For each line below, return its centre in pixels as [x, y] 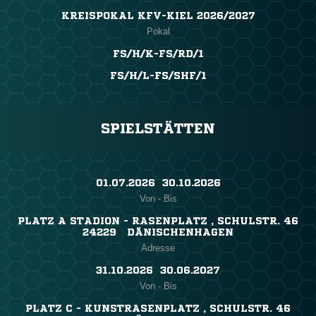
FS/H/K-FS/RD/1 [158, 54]
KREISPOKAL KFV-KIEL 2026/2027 [158, 16]
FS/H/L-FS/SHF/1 [158, 76]
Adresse [158, 248]
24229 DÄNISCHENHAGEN [158, 232]
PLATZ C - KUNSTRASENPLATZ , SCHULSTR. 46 [158, 309]
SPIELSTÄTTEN [158, 129]
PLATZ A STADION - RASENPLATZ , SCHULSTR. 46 [158, 221]
